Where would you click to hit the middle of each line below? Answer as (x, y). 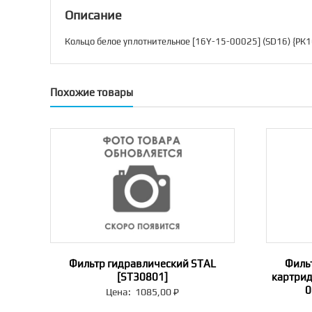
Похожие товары (92, 93)
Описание (93, 15)
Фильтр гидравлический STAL (142, 264)
